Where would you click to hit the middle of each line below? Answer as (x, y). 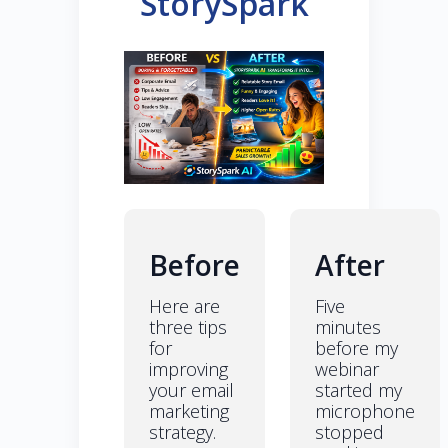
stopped (349, 432)
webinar (347, 369)
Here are (184, 306)
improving (188, 369)
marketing (189, 411)
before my (356, 348)
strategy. (182, 432)
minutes (348, 327)
